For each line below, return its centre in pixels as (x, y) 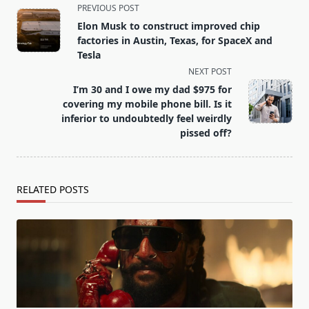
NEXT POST (210, 72)
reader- (35, 73)
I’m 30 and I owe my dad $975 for (152, 90)
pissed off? (206, 133)
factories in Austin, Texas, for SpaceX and (175, 41)
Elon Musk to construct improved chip (169, 26)
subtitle (36, 40)
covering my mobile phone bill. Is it (147, 104)
